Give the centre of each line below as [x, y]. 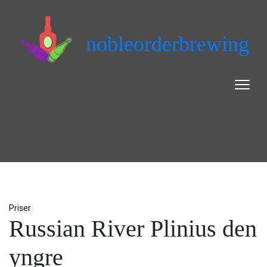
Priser [20, 208]
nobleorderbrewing [167, 44]
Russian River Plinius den [133, 229]
